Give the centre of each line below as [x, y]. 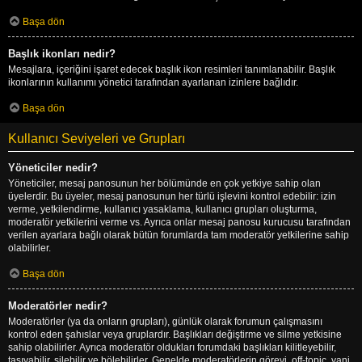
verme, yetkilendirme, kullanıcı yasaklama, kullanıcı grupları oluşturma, [162, 209]
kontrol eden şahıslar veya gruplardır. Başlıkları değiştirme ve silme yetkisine [175, 334]
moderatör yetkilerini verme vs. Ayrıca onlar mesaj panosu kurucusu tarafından [179, 222]
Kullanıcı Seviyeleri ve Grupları [97, 138]
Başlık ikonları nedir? [62, 53]
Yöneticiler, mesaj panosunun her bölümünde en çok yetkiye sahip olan [164, 183]
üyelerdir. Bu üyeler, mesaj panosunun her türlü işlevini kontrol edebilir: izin [172, 196]
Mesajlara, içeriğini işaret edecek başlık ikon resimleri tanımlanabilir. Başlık [172, 69]
